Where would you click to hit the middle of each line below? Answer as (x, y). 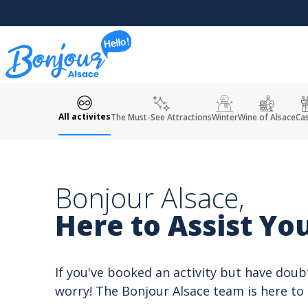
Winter (224, 117)
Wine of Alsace (266, 117)
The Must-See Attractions (161, 117)
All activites (84, 117)
